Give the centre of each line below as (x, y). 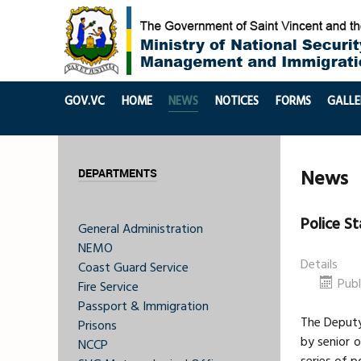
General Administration (141, 229)
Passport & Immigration (143, 307)
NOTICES (237, 102)
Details (319, 265)
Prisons (98, 326)
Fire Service (108, 287)
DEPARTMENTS (118, 173)
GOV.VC (85, 102)
